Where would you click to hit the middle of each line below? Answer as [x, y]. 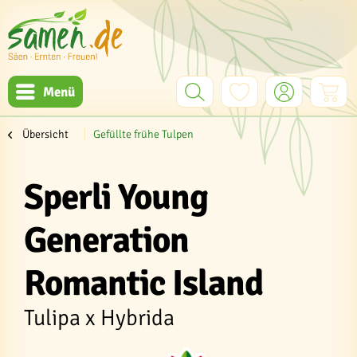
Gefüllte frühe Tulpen [143, 134]
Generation [106, 240]
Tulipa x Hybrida [99, 318]
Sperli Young [116, 197]
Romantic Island [143, 283]
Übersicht [45, 134]
